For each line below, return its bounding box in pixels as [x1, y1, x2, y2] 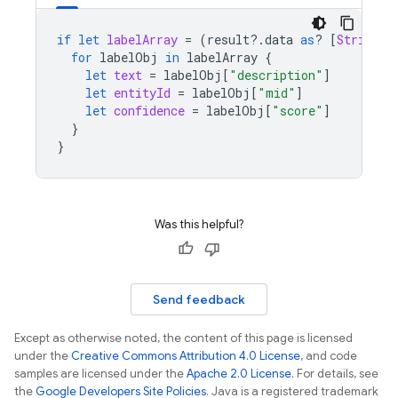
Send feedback [153, 291, 245, 307]
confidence [114, 102, 185, 119]
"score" [272, 102, 323, 119]
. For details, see [291, 366, 378, 381]
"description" [229, 67, 323, 84]
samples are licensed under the [14, 366, 187, 381]
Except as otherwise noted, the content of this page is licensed [14, 330, 353, 346]
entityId [114, 84, 171, 101]
